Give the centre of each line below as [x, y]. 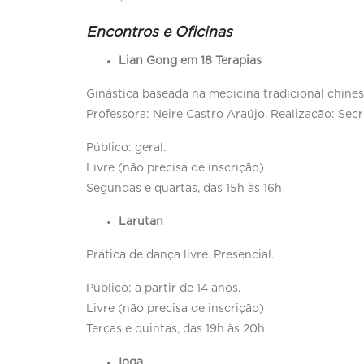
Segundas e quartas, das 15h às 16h [184, 188]
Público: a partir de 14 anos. [163, 288]
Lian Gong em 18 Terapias [190, 61]
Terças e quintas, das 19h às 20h [175, 329]
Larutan [141, 221]
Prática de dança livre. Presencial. [180, 255]
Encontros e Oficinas [159, 32]
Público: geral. [126, 147]
